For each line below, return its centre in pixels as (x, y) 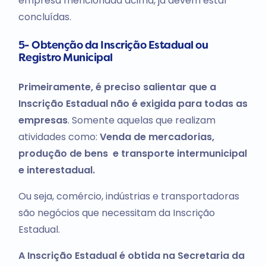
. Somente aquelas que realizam (141, 121)
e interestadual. (56, 170)
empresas (43, 121)
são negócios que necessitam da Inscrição (116, 213)
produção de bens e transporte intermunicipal (132, 154)
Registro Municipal (65, 59)
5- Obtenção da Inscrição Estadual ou (113, 46)
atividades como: (59, 137)
